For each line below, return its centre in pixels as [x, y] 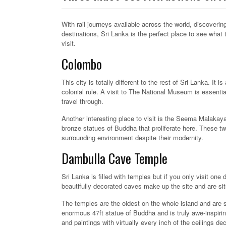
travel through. [82, 101]
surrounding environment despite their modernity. [132, 138]
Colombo [82, 64]
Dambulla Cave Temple [115, 158]
